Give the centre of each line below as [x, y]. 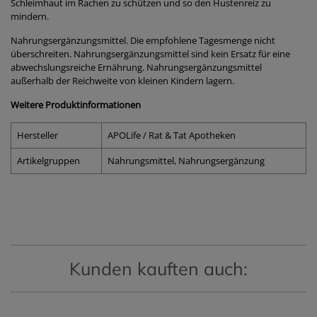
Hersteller [38, 135]
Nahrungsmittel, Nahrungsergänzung [186, 161]
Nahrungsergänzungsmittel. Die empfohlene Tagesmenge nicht [143, 40]
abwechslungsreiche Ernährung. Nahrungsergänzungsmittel [136, 67]
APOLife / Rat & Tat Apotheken [172, 135]
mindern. [30, 16]
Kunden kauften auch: [158, 269]
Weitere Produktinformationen [76, 105]
